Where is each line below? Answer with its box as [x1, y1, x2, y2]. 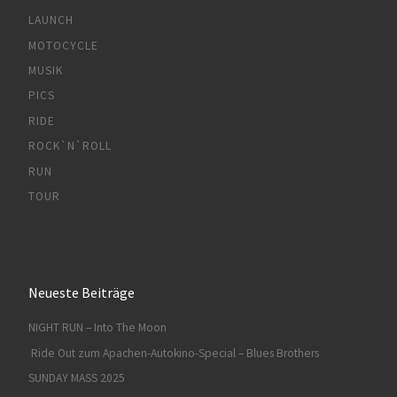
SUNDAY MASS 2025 [27, 370, 125, 386]
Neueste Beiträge [27, 283, 135, 301]
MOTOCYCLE [27, 37, 98, 53]
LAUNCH [27, 12, 74, 28]
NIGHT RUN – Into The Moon [27, 320, 167, 336]
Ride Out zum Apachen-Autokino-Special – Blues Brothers [27, 345, 322, 361]
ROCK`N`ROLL [27, 138, 112, 154]
